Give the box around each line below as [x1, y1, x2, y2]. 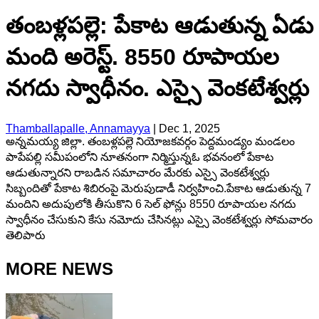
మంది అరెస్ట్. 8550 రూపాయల [6, 44, 279, 70]
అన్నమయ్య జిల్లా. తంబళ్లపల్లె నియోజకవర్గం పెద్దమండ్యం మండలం [6, 135, 295, 147]
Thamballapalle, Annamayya [6, 122, 150, 135]
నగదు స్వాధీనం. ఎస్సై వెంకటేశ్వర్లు [6, 75, 309, 102]
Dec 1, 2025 [159, 122, 220, 135]
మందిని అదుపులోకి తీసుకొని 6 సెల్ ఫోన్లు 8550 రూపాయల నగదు [6, 197, 296, 210]
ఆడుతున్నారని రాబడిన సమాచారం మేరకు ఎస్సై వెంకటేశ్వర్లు [6, 166, 270, 179]
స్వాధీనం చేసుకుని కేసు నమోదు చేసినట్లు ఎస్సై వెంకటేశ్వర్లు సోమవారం [6, 213, 313, 226]
